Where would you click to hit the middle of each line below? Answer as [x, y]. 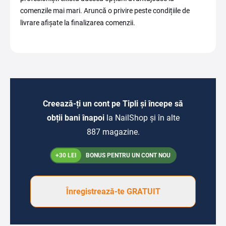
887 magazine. [113, 132]
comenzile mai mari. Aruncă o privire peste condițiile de [105, 11]
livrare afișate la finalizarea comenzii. [78, 23]
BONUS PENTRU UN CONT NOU [127, 155]
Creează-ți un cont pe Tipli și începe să [113, 104]
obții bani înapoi [76, 118]
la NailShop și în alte [143, 118]
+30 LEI [66, 155]
